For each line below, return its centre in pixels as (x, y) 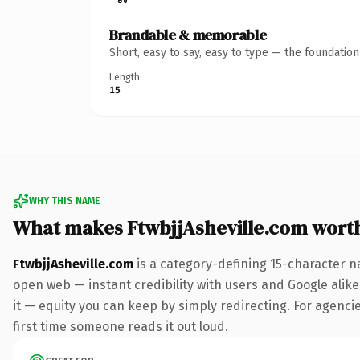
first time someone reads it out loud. (121, 326)
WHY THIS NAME (64, 200)
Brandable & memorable (188, 35)
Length (125, 77)
